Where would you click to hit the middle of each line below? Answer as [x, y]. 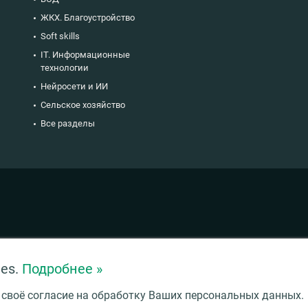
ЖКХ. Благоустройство [88, 17]
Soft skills [60, 36]
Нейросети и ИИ [74, 86]
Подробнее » [62, 269]
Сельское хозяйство [83, 104]
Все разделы [68, 123]
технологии [65, 67]
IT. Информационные [85, 54]
